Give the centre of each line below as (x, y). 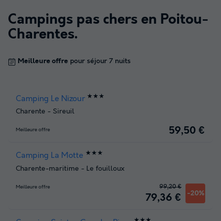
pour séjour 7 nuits (99, 61)
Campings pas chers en (84, 20)
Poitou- (184, 20)
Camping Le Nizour (50, 99)
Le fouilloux (105, 168)
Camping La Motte (50, 156)
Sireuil (64, 112)
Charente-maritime (47, 168)
